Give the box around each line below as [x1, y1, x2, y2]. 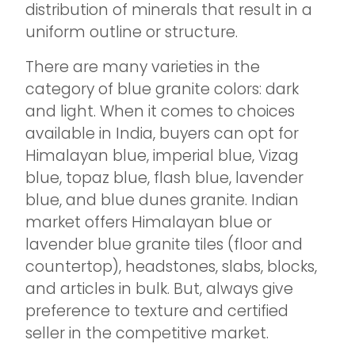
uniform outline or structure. [25, 21, 238, 43]
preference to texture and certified [25, 300, 288, 322]
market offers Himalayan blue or [25, 212, 272, 233]
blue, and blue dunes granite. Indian [25, 189, 299, 211]
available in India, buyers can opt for [25, 123, 299, 144]
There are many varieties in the [25, 56, 260, 78]
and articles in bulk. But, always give [25, 278, 293, 300]
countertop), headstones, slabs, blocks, [25, 256, 317, 277]
